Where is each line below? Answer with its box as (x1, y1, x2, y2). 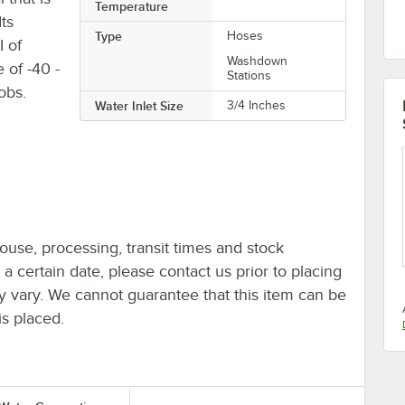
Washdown (227, 53, 288, 68)
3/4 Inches (227, 98, 287, 112)
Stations (227, 68, 272, 82)
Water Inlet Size (94, 98, 184, 113)
